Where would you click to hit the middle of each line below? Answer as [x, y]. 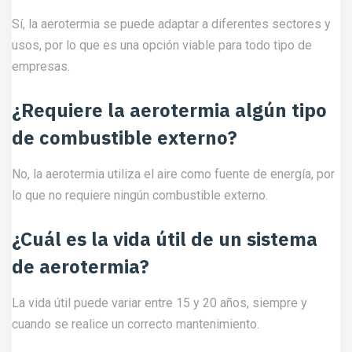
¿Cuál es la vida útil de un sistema [165, 239]
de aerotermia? [81, 267]
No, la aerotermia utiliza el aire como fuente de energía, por [173, 174]
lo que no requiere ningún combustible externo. [140, 196]
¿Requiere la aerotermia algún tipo [169, 110]
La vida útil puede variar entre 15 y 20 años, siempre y [159, 303]
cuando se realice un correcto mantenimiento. [136, 324]
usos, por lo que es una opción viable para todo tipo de [162, 46]
